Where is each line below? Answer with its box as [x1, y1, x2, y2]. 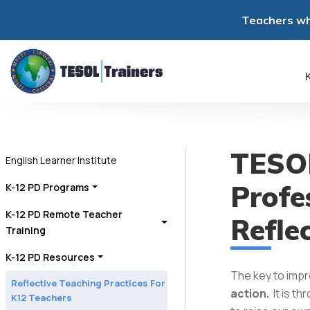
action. [230, 286, 269, 301]
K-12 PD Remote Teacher [6, 208, 122, 221]
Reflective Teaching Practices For [11, 277, 165, 289]
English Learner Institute [6, 154, 117, 167]
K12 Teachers [11, 291, 72, 304]
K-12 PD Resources [6, 250, 95, 264]
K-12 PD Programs [6, 181, 89, 194]
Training [6, 224, 46, 237]
